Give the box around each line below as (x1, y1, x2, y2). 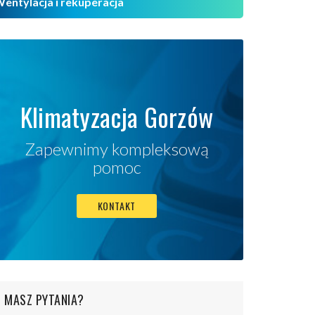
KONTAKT (97, 198, 136, 214)
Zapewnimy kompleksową (25, 139, 209, 160)
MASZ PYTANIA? (4, 290, 84, 309)
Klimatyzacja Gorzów (20, 98, 214, 136)
